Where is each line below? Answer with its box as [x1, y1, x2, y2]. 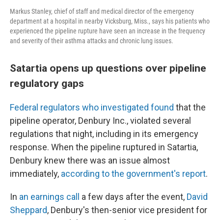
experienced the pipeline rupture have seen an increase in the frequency [10, 27, 205, 35]
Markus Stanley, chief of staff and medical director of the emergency [10, 7, 194, 15]
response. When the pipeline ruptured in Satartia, [10, 141, 198, 152]
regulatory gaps [10, 77, 84, 89]
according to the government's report [61, 168, 206, 179]
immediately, [10, 168, 61, 179]
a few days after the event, [80, 191, 187, 202]
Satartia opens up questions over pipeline [10, 61, 206, 74]
